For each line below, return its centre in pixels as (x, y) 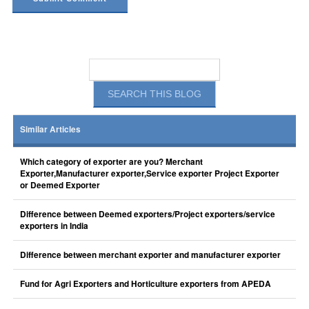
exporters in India (54, 226)
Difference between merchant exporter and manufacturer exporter (150, 255)
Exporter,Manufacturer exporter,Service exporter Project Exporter (149, 173)
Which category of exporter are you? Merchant (111, 162)
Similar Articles (50, 129)
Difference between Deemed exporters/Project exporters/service (147, 214)
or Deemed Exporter (60, 185)
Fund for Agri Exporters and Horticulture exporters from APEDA (145, 284)
